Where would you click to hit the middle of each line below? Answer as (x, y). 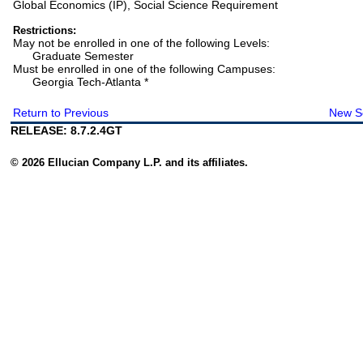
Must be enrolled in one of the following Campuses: (153, 69)
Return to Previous (61, 113)
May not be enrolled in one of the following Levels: (150, 43)
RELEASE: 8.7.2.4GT (67, 131)
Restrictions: (45, 31)
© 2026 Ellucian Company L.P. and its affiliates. (130, 163)
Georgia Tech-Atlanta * (81, 82)
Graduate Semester (74, 56)
